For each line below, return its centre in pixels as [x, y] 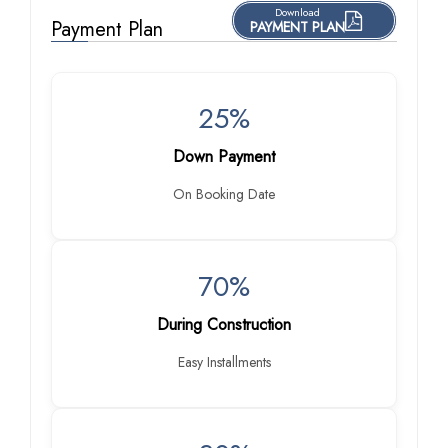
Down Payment [224, 156]
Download [297, 12]
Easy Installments [224, 362]
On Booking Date [224, 194]
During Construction [224, 324]
